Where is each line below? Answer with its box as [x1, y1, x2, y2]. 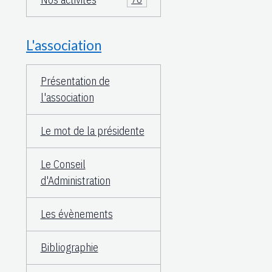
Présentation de [40, 74, 110, 89]
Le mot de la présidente [40, 124, 144, 138]
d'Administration [40, 174, 110, 188]
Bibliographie [40, 240, 98, 255]
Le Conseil [40, 157, 86, 172]
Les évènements [40, 207, 113, 222]
